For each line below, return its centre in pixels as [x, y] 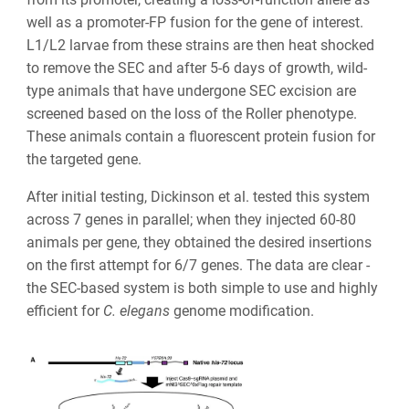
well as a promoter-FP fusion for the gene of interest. [194, 22]
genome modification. [241, 310]
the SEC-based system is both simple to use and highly [202, 288]
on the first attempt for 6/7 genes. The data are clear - [198, 265]
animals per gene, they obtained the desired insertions [199, 242]
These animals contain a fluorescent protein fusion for [200, 136]
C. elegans [136, 310]
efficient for [64, 310]
